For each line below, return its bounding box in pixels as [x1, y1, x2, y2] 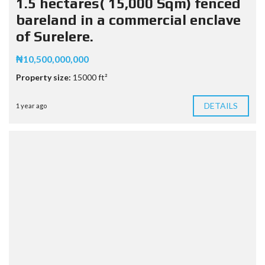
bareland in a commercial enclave [16, 12, 241, 28]
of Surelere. [16, 28, 93, 45]
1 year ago [16, 102, 47, 110]
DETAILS [203, 101, 238, 111]
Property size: [16, 72, 73, 83]
